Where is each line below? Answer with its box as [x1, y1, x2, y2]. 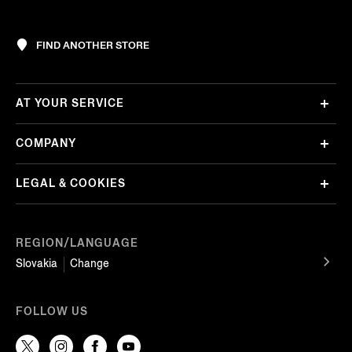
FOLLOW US [16, 303, 88, 319]
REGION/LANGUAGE [16, 235, 138, 251]
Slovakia [16, 255, 57, 271]
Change [70, 255, 109, 271]
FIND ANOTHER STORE [36, 38, 149, 52]
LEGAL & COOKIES [16, 176, 126, 192]
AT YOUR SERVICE [16, 96, 124, 112]
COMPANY [16, 136, 76, 152]
